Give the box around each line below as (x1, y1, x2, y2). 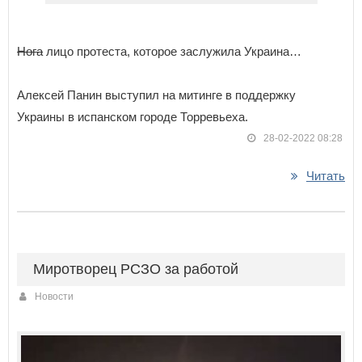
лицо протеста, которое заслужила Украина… (43, 44, 301, 58)
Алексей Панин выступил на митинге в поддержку (17, 87, 296, 102)
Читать (306, 168, 345, 183)
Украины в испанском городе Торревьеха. (17, 109, 248, 124)
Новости (35, 290, 74, 302)
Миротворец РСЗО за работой (33, 260, 238, 277)
